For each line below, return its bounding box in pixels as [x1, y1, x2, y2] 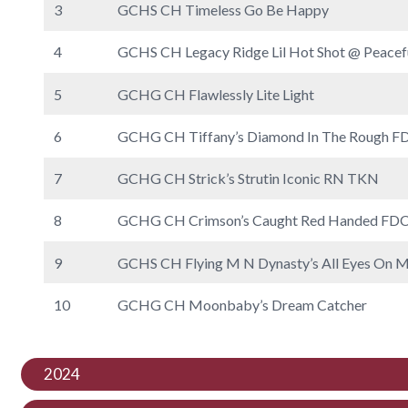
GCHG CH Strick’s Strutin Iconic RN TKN [117, 169, 379, 188]
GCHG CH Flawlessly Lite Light [117, 85, 314, 103]
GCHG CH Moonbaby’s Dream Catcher [117, 295, 367, 313]
